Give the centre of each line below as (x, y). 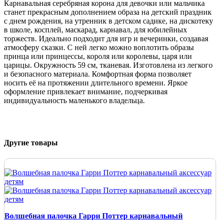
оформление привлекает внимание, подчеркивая (86, 92)
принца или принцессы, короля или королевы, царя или (98, 56)
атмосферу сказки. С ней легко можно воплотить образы (99, 47)
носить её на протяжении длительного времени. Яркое (96, 83)
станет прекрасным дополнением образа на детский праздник (108, 12)
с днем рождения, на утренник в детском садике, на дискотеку (109, 21)
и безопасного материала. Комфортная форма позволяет (98, 74)
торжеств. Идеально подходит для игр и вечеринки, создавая (106, 39)
